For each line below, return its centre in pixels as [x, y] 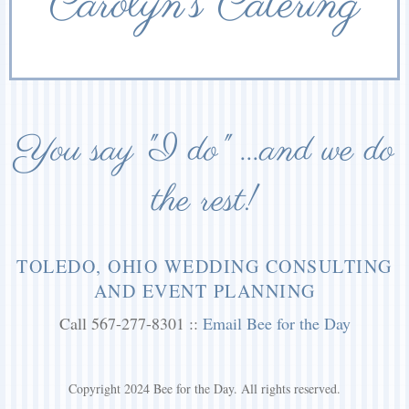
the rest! [204, 201]
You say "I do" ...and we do [204, 151]
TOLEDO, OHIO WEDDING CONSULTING [204, 266]
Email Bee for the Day [276, 323]
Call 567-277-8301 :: [131, 323]
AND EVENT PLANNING [204, 291]
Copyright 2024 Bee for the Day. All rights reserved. [204, 388]
